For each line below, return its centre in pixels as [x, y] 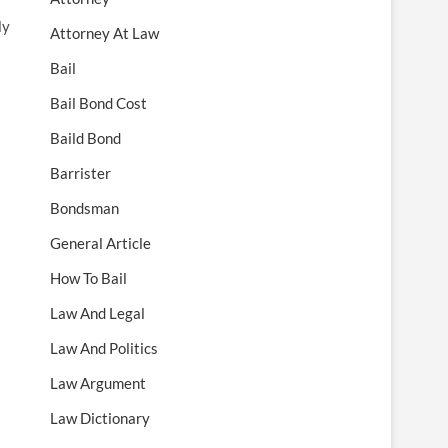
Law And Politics [104, 348]
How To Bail [88, 278]
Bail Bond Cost [98, 103]
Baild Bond [85, 138]
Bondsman [84, 208]
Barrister [80, 173]
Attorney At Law [104, 33]
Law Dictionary [100, 418]
